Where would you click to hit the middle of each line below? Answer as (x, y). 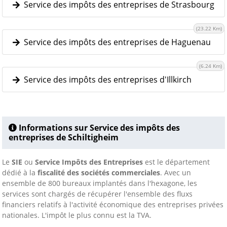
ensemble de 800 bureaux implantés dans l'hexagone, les (100, 183)
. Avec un (176, 173)
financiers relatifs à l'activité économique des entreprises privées (113, 204)
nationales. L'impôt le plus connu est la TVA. (78, 215)
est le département (176, 162)
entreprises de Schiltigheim (64, 137)
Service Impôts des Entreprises (89, 162)
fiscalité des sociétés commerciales (99, 173)
